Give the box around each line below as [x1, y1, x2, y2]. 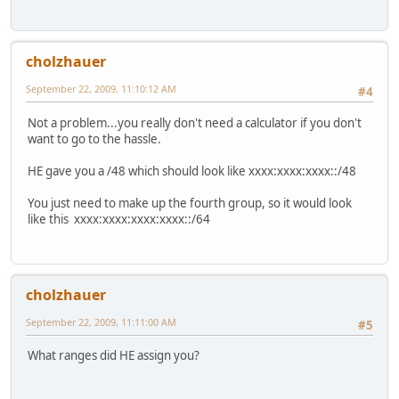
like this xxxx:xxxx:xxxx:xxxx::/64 [28, 210, 210, 227]
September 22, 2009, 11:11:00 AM [26, 315, 176, 330]
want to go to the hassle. [28, 130, 161, 147]
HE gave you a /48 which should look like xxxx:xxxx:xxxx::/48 [28, 162, 356, 179]
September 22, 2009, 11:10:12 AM [26, 82, 176, 96]
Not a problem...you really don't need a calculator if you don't [28, 114, 362, 131]
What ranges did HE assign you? [28, 347, 199, 364]
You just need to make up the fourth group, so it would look [28, 194, 352, 211]
